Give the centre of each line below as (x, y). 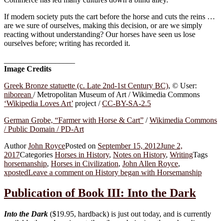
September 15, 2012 (129, 146)
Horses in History (82, 154)
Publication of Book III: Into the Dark (100, 193)
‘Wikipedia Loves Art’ (38, 103)
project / (88, 103)
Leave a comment (56, 172)
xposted (16, 172)
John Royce (47, 146)
